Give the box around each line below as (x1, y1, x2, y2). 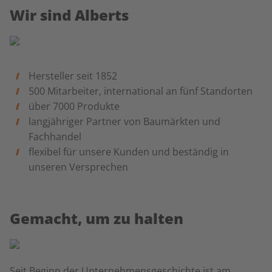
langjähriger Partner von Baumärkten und (28, 115, 220, 128)
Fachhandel (28, 130, 81, 143)
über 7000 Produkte (28, 100, 120, 113)
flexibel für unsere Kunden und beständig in (28, 145, 229, 158)
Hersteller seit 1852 (28, 69, 117, 83)
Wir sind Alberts (10, 5, 129, 25)
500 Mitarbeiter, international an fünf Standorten (28, 84, 253, 98)
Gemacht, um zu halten (10, 208, 183, 228)
